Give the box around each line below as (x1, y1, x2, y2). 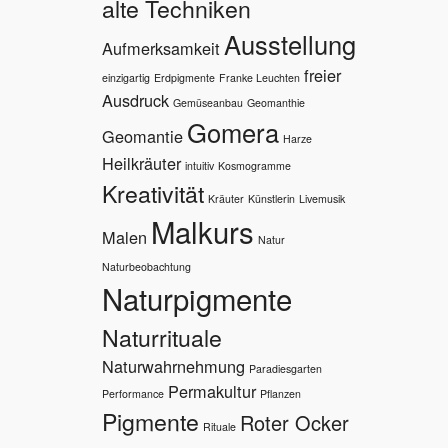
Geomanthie (247, 95, 305, 111)
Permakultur (168, 379, 256, 404)
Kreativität (102, 176, 204, 211)
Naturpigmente (102, 277, 292, 320)
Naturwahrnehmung (102, 354, 245, 379)
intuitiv (185, 158, 214, 174)
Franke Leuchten (219, 70, 300, 86)
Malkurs (151, 210, 254, 253)
